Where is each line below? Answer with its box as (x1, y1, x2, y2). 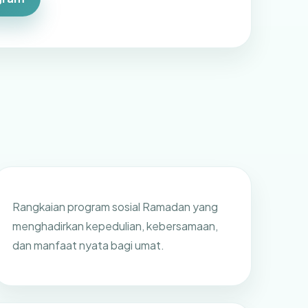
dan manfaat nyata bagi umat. (12, 237, 164, 252)
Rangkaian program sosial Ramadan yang (12, 199, 218, 214)
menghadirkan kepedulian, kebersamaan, (12, 218, 218, 233)
